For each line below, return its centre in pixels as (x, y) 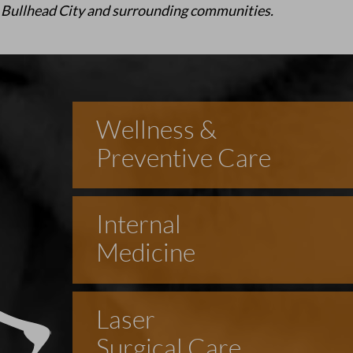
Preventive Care (183, 158)
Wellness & (156, 130)
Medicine (145, 253)
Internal (138, 225)
